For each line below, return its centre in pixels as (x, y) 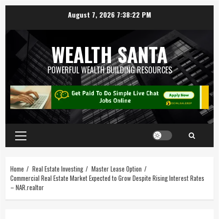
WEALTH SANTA (109, 54)
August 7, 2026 (92, 14)
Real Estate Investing (58, 168)
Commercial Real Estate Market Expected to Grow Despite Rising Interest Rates (107, 178)
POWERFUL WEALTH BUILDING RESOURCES (109, 70)
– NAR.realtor (27, 187)
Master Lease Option (117, 168)
